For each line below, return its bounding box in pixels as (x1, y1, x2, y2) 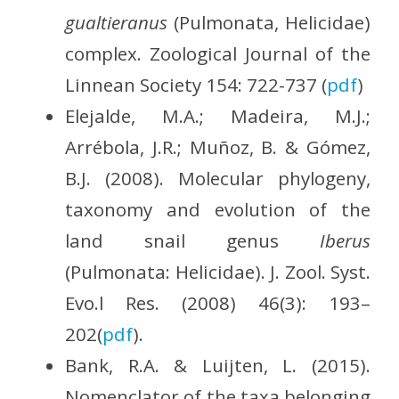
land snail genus (65, 228, 320, 254)
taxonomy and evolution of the (65, 197, 370, 223)
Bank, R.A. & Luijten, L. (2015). (65, 353, 370, 379)
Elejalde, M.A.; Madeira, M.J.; (65, 103, 370, 129)
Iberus (320, 228, 370, 254)
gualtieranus (65, 10, 168, 36)
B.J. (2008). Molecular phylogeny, (65, 166, 370, 191)
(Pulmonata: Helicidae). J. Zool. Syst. (65, 259, 370, 285)
